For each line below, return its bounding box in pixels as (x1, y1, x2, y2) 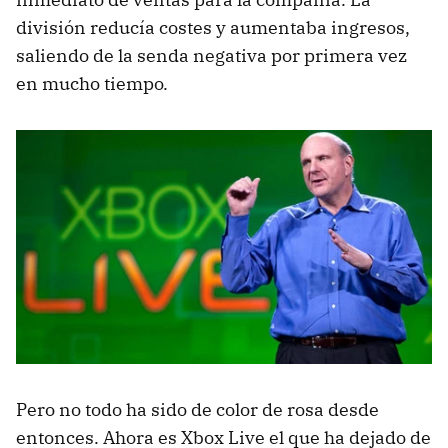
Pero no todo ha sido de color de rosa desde (16, 398, 379, 422)
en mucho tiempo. (16, 72, 168, 96)
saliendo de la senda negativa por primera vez (16, 44, 407, 68)
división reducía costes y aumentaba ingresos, (16, 16, 410, 40)
